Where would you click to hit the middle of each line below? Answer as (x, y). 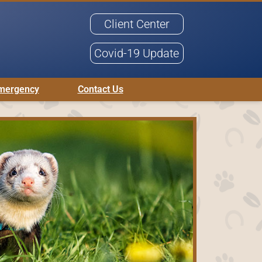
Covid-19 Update (137, 53)
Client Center (137, 24)
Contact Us (100, 89)
